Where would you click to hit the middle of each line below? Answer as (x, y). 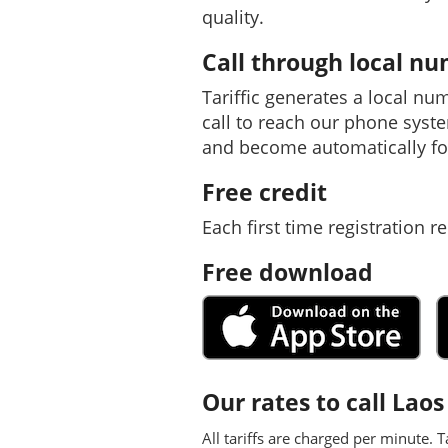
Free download (287, 272)
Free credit (264, 192)
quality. (233, 17)
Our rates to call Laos (323, 402)
